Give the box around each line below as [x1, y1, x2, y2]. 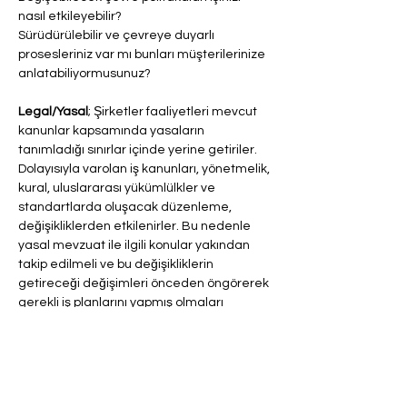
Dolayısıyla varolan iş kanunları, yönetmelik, [18, 163, 273, 175]
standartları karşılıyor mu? [18, 372, 171, 385]
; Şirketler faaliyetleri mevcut [88, 105, 260, 118]
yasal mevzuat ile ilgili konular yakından [18, 239, 253, 252]
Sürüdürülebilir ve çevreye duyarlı [18, 29, 217, 42]
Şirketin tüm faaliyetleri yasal [18, 334, 192, 347]
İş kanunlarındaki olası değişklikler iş [18, 392, 232, 404]
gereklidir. [18, 315, 77, 328]
